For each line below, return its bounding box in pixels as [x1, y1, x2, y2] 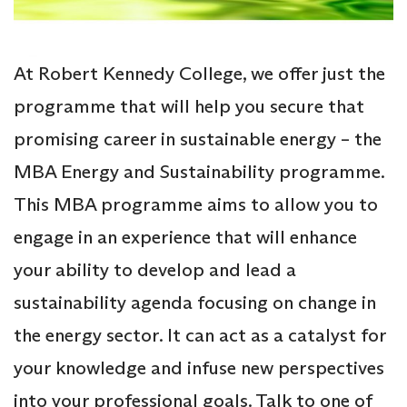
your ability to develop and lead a [14, 258, 296, 283]
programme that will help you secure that [14, 94, 364, 119]
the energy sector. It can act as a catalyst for [14, 323, 386, 348]
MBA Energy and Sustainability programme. [14, 160, 384, 184]
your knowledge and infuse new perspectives [14, 356, 384, 381]
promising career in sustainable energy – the [14, 127, 382, 152]
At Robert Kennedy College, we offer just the [14, 62, 385, 86]
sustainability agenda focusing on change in [14, 291, 376, 315]
